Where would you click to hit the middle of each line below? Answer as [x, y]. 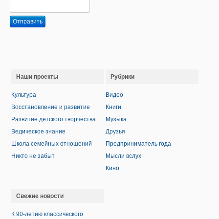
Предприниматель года [138, 144]
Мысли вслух [123, 156]
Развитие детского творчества [54, 120]
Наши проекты [37, 77]
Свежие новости [40, 196]
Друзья [115, 132]
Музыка [116, 120]
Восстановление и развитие [51, 107]
